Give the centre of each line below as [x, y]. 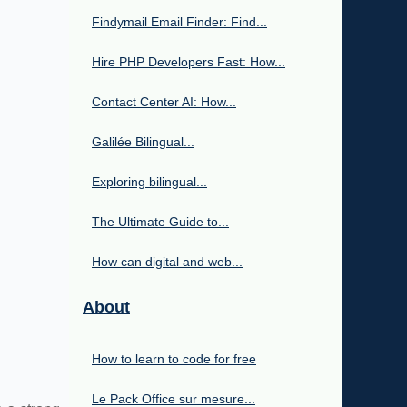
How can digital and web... [167, 262]
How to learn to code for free [174, 359]
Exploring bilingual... [149, 182]
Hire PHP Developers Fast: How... [189, 62]
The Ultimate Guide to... [160, 222]
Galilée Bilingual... [143, 142]
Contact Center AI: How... [164, 102]
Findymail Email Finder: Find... [179, 22]
